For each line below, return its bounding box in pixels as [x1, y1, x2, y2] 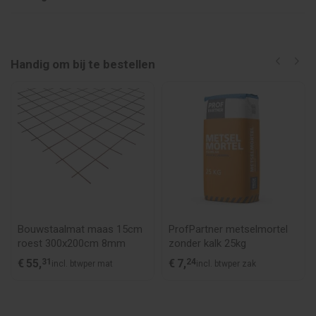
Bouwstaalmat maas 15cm [18, 223, 116, 236]
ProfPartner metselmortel [169, 223, 288, 236]
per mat [83, 259, 113, 269]
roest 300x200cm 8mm [45, 237, 126, 250]
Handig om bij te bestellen [11, 57, 155, 71]
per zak [228, 259, 256, 269]
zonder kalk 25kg [169, 237, 246, 250]
